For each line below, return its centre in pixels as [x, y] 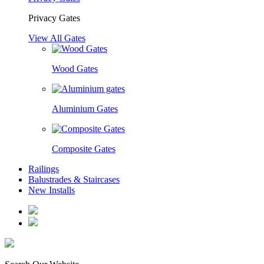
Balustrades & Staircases [74, 179]
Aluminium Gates [85, 109]
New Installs [52, 190]
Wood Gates [75, 69]
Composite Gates [84, 149]
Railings [44, 169]
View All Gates [57, 38]
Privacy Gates [54, 18]
